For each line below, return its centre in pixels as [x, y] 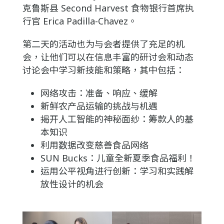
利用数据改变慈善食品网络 [94, 145]
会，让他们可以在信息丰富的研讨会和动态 [108, 57]
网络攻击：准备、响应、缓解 [100, 93]
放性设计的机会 [72, 184]
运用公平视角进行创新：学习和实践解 [117, 171]
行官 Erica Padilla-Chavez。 [81, 21]
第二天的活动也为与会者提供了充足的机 [103, 44]
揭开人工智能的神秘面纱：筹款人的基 [117, 119]
